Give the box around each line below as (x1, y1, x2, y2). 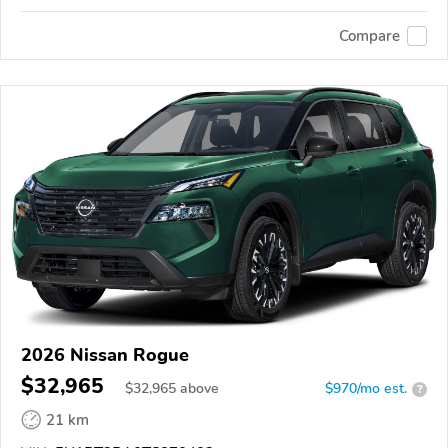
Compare (339, 25, 400, 46)
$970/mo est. (325, 379, 407, 399)
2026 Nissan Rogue (21, 343, 189, 368)
